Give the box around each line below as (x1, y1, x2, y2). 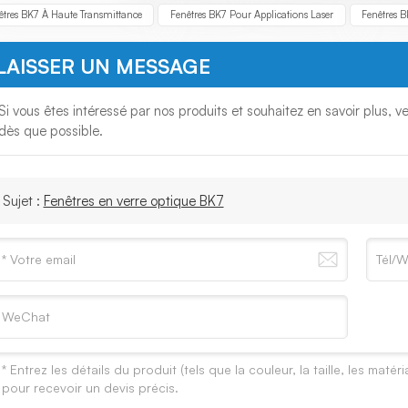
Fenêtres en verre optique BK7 (43, 191, 224, 209)
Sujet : (2, 191, 44, 209)
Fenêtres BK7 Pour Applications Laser (169, 7, 333, 21)
